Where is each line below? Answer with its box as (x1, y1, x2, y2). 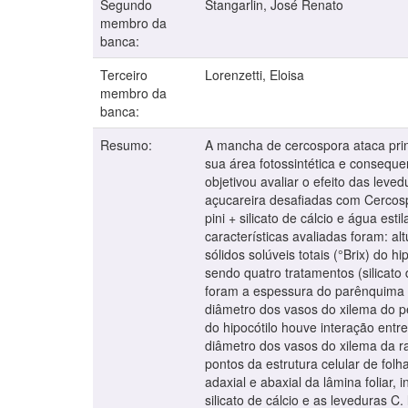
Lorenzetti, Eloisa (205, 66, 304, 85)
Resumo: (100, 136, 156, 155)
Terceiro (100, 66, 148, 85)
